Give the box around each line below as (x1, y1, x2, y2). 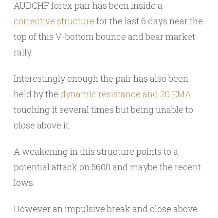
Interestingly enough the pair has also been (14, 73, 188, 84)
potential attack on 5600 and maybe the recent (14, 161, 201, 173)
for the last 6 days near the (94, 15, 203, 27)
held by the (14, 88, 60, 100)
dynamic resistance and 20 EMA (60, 88, 191, 100)
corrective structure (14, 15, 94, 27)
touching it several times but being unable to (14, 104, 193, 115)
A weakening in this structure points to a (14, 145, 178, 157)
